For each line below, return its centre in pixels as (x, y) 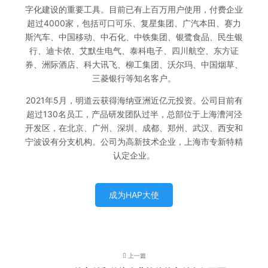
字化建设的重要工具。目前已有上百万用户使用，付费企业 (134, 9)
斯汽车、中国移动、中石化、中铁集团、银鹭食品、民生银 (134, 36)
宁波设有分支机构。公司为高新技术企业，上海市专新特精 (134, 141)
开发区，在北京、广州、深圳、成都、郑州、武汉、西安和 (134, 127)
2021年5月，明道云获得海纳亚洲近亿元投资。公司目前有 (134, 100)
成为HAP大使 (134, 194)
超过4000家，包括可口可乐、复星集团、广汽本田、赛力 (134, 23)
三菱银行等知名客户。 (134, 78)
